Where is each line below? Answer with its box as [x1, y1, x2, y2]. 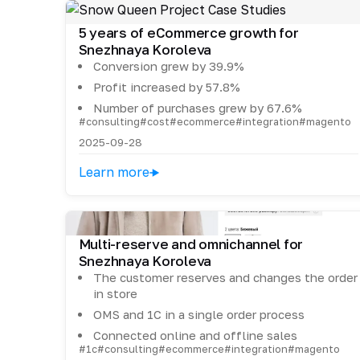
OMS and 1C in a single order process [92, 307, 305, 322]
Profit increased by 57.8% [92, 80, 240, 95]
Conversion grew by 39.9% [92, 59, 244, 74]
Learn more [78, 164, 149, 181]
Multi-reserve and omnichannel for [78, 235, 304, 253]
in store [92, 286, 137, 301]
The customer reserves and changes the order [92, 270, 358, 285]
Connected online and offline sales [92, 328, 297, 343]
